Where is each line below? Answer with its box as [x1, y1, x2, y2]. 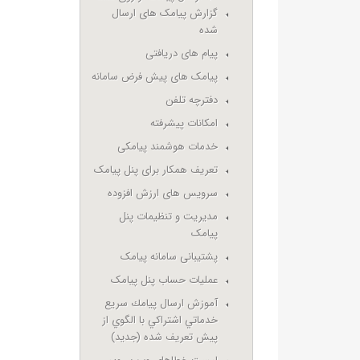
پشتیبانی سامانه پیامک [121, 248, 219, 265]
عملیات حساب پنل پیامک [111, 272, 219, 288]
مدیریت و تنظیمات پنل [119, 208, 219, 225]
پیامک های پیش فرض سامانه [92, 68, 219, 85]
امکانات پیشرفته [150, 115, 219, 132]
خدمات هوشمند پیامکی [117, 138, 219, 155]
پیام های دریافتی [145, 45, 219, 62]
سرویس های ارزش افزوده [108, 185, 219, 202]
